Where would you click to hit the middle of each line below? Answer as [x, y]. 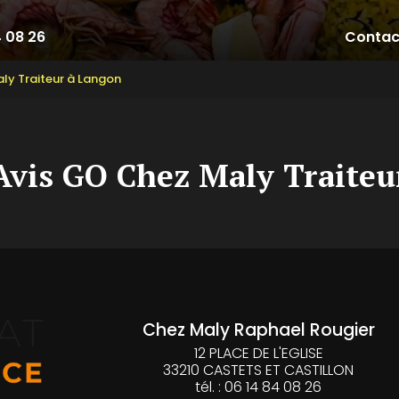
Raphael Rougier [304, 330]
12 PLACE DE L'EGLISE [258, 354]
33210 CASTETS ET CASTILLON [259, 370]
